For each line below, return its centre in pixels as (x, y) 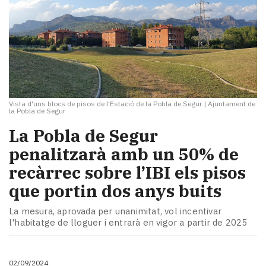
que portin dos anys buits (115, 191)
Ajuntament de (232, 104)
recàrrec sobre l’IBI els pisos (127, 173)
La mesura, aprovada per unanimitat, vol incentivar (115, 211)
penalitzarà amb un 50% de (124, 154)
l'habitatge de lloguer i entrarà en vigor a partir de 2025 (128, 222)
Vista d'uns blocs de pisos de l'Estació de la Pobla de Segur (105, 104)
